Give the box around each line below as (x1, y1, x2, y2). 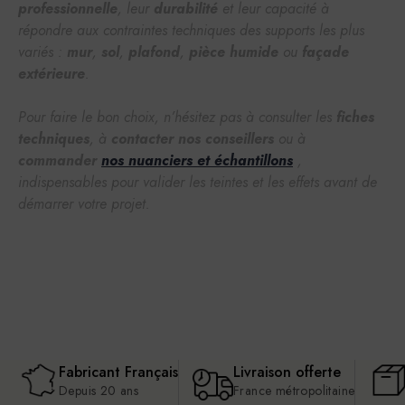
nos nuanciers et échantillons (101, 149, 293, 171)
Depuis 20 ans (59, 381, 139, 400)
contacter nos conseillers (111, 127, 274, 149)
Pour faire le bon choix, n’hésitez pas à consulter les (18, 106, 336, 127)
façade (302, 41, 349, 62)
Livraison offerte (233, 361, 341, 382)
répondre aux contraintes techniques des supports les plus (18, 19, 364, 41)
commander (18, 149, 101, 171)
